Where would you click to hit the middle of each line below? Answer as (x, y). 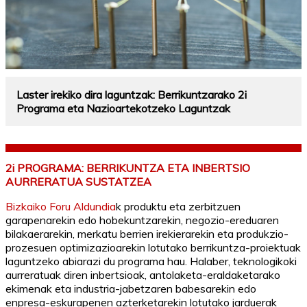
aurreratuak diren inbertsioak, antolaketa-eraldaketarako (143, 275)
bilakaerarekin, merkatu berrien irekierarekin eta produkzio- (147, 234)
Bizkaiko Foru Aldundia (61, 207)
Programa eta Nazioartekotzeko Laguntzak (123, 108)
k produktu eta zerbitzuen (178, 207)
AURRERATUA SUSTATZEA (78, 182)
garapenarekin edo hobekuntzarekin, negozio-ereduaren (142, 220)
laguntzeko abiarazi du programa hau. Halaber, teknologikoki (151, 261)
